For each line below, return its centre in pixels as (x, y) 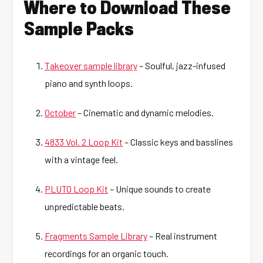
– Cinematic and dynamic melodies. (145, 112)
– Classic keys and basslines (178, 142)
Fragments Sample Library (96, 236)
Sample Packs (79, 31)
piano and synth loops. (89, 83)
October (60, 112)
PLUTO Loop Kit (76, 189)
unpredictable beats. (85, 206)
